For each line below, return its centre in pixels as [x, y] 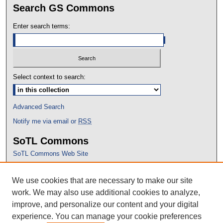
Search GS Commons [64, 8]
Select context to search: [50, 77]
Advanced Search [39, 107]
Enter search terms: [42, 26]
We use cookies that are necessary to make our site [102, 180]
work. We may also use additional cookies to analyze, [106, 192]
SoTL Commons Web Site [51, 154]
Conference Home [39, 185]
